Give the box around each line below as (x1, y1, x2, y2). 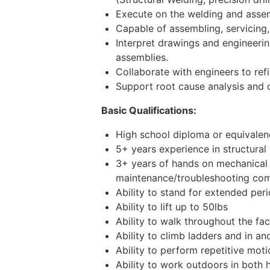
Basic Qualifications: (101, 104, 196, 117)
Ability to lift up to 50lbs (116, 201, 228, 213)
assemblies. (116, 51, 168, 64)
